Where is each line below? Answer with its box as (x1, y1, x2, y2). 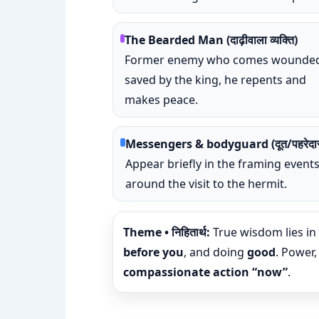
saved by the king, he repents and (124, 72, 306, 88)
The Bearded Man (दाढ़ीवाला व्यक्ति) (124, 32, 298, 48)
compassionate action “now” (123, 264, 288, 280)
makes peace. (124, 92, 198, 108)
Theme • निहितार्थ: (123, 224, 210, 240)
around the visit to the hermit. (125, 176, 288, 192)
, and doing (184, 244, 247, 260)
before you (123, 244, 184, 260)
